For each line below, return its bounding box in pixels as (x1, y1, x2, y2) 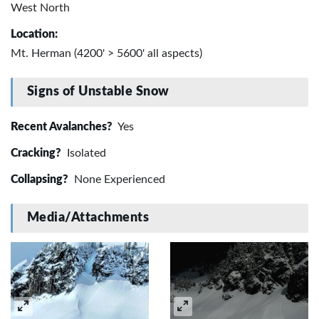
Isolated (64, 147, 106, 159)
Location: (11, 28, 58, 40)
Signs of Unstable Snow (26, 85, 169, 99)
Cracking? (11, 147, 64, 159)
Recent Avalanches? (11, 120, 115, 132)
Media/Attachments (26, 211, 150, 225)
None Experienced (71, 173, 165, 185)
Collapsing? (11, 173, 71, 185)
